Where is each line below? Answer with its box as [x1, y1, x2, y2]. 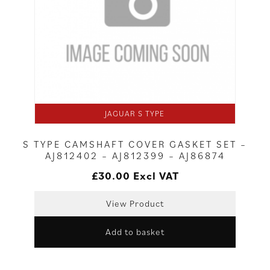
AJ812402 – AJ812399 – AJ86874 [45, 149, 225, 162]
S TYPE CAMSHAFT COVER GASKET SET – [23, 137, 247, 150]
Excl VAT [133, 168, 179, 183]
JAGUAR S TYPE [105, 108, 165, 119]
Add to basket [105, 225, 165, 237]
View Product [105, 197, 164, 209]
